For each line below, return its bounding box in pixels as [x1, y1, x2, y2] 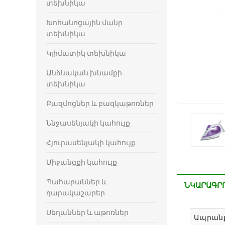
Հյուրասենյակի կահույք [46, 138, 136, 147]
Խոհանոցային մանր [46, 18, 123, 27]
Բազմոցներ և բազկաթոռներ [46, 99, 154, 107]
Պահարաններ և [46, 177, 107, 186]
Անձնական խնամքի [46, 68, 122, 77]
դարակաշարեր [46, 188, 105, 197]
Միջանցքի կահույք [46, 158, 117, 166]
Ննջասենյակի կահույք [46, 119, 130, 127]
